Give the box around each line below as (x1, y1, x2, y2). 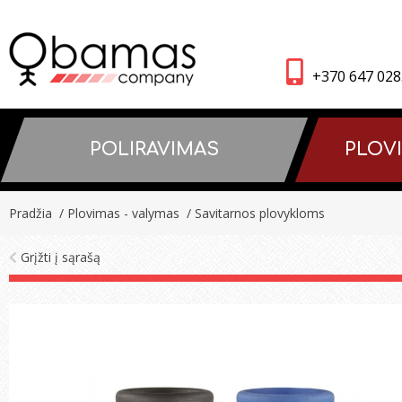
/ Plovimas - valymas (56, 205, 179, 222)
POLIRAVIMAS (90, 139, 220, 160)
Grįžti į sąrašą (17, 249, 100, 266)
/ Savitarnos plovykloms (183, 205, 325, 222)
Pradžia (9, 205, 52, 222)
